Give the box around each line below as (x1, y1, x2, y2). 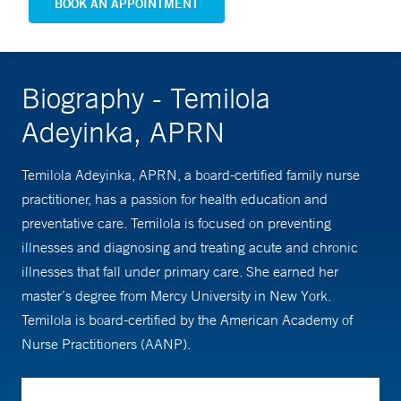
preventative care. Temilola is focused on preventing (21, 214, 331, 233)
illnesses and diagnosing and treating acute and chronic (21, 238, 358, 257)
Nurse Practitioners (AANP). (21, 335, 191, 354)
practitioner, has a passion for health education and (21, 190, 328, 209)
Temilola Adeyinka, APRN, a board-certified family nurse (21, 166, 360, 184)
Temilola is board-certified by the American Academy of (21, 311, 353, 329)
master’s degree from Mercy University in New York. (21, 286, 331, 305)
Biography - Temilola (21, 81, 270, 115)
